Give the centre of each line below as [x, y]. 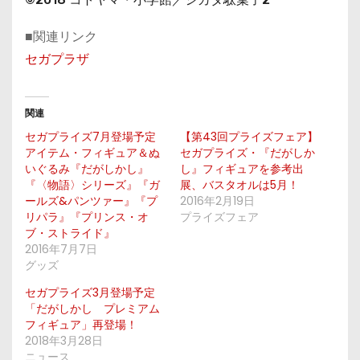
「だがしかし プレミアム [92, 309]
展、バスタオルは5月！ [239, 185]
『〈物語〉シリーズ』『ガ [92, 185]
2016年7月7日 [61, 249]
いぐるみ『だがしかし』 [87, 169]
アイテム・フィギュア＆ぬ [92, 153]
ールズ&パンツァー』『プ [91, 201]
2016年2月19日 [217, 201]
